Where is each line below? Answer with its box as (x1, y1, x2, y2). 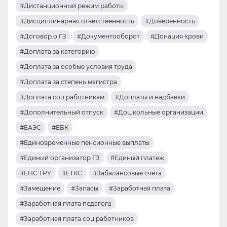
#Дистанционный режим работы (20, 2, 124, 10)
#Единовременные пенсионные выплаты (20, 139, 149, 146)
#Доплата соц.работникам (20, 93, 104, 101)
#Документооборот (77, 32, 140, 40)
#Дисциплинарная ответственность (20, 17, 134, 25)
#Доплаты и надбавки (115, 93, 185, 101)
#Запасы (71, 184, 98, 192)
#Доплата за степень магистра (20, 78, 117, 86)
